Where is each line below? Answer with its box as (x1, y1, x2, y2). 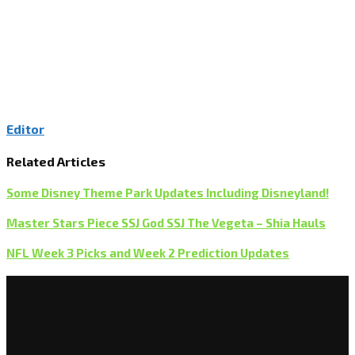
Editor (6, 121, 44, 137)
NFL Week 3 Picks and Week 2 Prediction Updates (6, 246, 289, 261)
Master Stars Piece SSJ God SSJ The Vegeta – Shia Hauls (6, 216, 326, 231)
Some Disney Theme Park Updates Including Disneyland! (6, 185, 329, 200)
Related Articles (6, 154, 105, 170)
